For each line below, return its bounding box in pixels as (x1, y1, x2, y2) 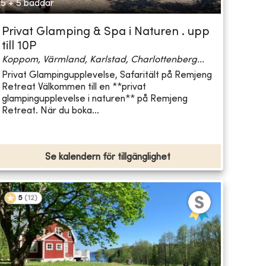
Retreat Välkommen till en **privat (1, 82, 146, 92)
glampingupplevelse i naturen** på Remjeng (1, 94, 188, 104)
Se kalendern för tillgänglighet (45, 153, 170, 163)
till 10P (1, 41, 36, 53)
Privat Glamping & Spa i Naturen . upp (1, 27, 210, 39)
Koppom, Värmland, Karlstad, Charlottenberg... (1, 55, 204, 65)
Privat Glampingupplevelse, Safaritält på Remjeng (1, 70, 212, 80)
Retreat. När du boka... (1, 106, 99, 116)
